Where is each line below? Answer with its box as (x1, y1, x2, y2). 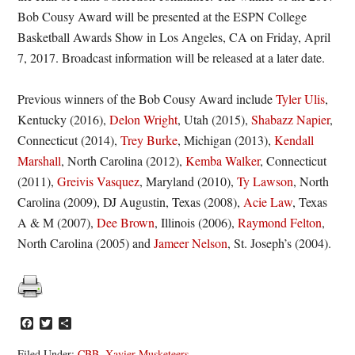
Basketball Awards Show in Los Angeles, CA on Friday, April (17, 29, 331, 45)
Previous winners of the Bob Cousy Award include (17, 90, 277, 107)
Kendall (274, 132, 315, 148)
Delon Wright (109, 111, 178, 128)
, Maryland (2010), (139, 173, 238, 189)
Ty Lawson (237, 173, 294, 189)
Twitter (52, 315, 88, 332)
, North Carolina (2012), (61, 152, 186, 169)
